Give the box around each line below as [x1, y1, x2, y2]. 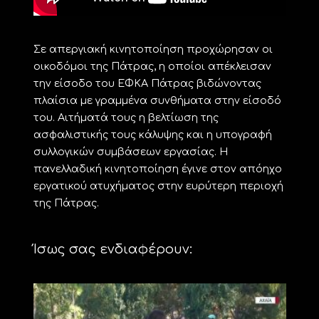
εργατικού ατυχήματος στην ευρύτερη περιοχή [33, 179, 283, 192]
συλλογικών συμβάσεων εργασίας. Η [33, 145, 228, 157]
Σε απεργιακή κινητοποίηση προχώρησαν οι [33, 43, 273, 55]
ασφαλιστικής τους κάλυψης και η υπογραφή [33, 128, 272, 140]
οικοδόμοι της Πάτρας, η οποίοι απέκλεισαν [33, 60, 271, 72]
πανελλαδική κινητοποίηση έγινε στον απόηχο [33, 162, 282, 174]
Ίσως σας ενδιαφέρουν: [33, 241, 192, 256]
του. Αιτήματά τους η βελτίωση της [33, 111, 219, 123]
